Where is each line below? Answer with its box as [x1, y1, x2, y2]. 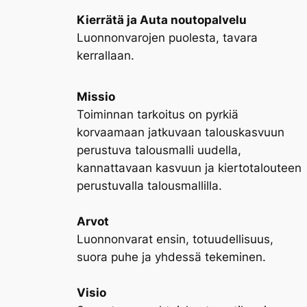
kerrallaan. [77, 49, 134, 63]
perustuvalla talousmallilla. [77, 178, 222, 193]
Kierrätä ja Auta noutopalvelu [77, 13, 247, 27]
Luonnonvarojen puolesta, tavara [77, 31, 258, 45]
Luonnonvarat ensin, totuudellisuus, [77, 232, 273, 246]
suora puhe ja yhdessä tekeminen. [77, 249, 266, 264]
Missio [77, 89, 115, 103]
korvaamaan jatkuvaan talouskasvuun [77, 125, 284, 139]
